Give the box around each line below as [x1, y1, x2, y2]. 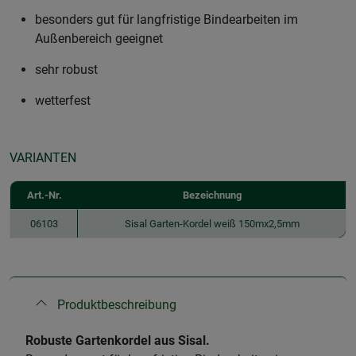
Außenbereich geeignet [35, 30, 163, 46]
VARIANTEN [10, 149, 76, 165]
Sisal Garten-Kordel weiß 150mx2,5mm [124, 217, 300, 230]
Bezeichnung [182, 188, 242, 201]
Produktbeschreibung [57, 296, 176, 312]
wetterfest [35, 92, 91, 108]
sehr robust [35, 61, 98, 77]
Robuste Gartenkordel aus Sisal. [25, 332, 210, 348]
